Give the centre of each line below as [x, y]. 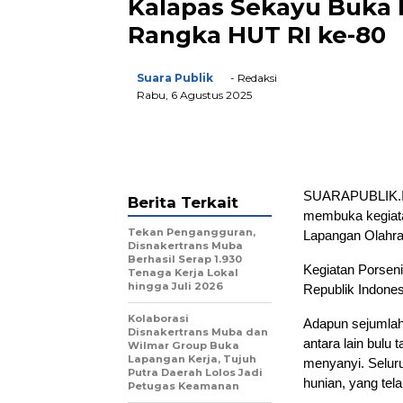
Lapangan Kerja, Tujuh [192, 358]
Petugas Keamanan [184, 385]
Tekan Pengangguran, [192, 232]
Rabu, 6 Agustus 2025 [194, 94]
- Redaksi [252, 77]
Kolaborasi [158, 318]
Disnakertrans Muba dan [198, 331]
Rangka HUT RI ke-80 [257, 35]
